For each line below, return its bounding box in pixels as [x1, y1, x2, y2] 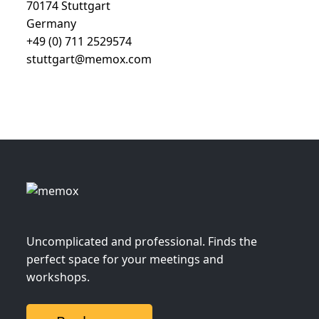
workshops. [26, 269, 90, 285]
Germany [26, 16, 76, 31]
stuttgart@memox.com [26, 51, 152, 67]
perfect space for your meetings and [26, 251, 224, 267]
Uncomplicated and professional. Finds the [26, 234, 257, 249]
